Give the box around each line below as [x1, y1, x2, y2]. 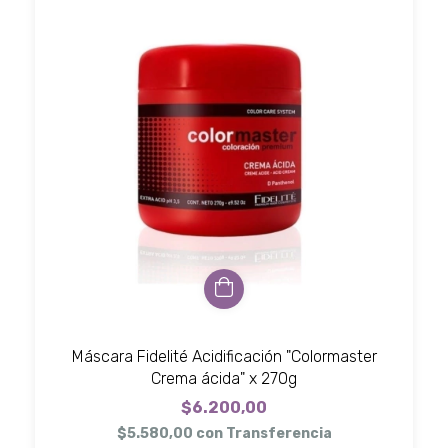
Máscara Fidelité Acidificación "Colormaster [71, 346, 377, 366]
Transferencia [225, 424, 332, 442]
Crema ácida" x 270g [151, 368, 297, 388]
